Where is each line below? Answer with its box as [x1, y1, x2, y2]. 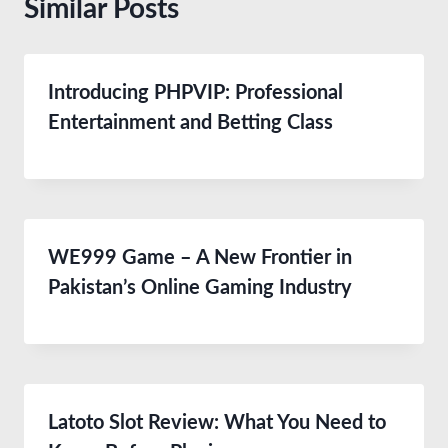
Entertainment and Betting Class [48, 113, 333, 133]
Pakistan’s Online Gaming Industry [48, 278, 352, 298]
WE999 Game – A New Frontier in [48, 248, 352, 268]
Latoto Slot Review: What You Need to [48, 413, 386, 433]
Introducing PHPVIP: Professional [48, 83, 343, 103]
